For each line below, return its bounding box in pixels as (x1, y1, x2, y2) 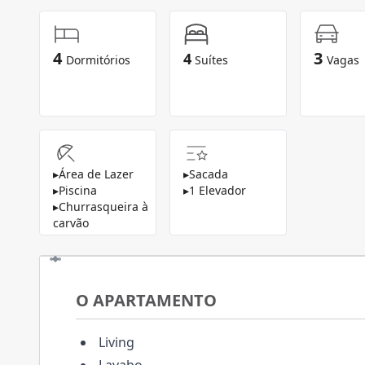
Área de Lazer (59, 166, 134, 182)
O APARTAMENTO (76, 289, 217, 311)
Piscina (59, 182, 97, 198)
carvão (53, 215, 89, 231)
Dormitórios (66, 52, 130, 68)
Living (95, 333, 134, 351)
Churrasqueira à (59, 199, 148, 214)
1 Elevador (189, 182, 246, 198)
